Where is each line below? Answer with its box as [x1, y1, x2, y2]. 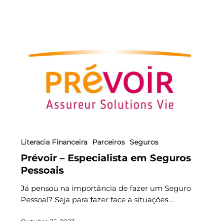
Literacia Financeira [20, 137, 87, 147]
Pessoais [20, 164, 64, 176]
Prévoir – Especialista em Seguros [20, 151, 191, 164]
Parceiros [92, 137, 125, 147]
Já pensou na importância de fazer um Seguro [20, 183, 191, 193]
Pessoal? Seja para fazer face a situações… [20, 194, 173, 204]
